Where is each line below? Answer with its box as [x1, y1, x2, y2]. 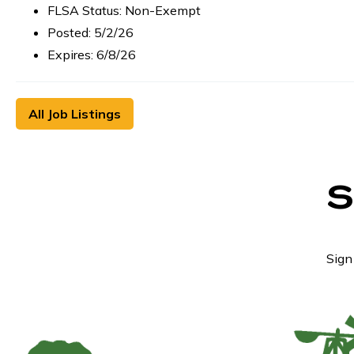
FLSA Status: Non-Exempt [47, 2, 201, 19]
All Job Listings [28, 106, 121, 122]
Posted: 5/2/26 [47, 24, 134, 41]
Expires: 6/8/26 [47, 47, 136, 63]
